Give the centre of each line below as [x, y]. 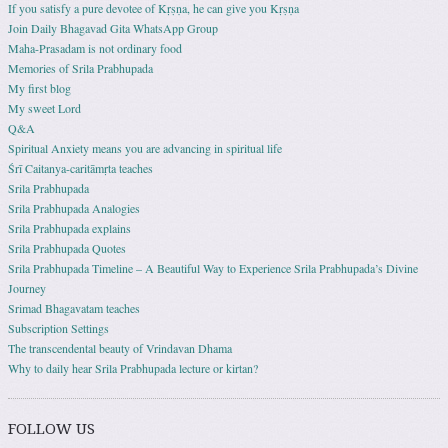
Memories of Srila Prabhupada [80, 68]
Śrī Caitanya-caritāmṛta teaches [80, 168]
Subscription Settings [58, 328]
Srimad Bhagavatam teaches [74, 308]
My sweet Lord [44, 108]
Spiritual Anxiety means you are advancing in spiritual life [145, 148]
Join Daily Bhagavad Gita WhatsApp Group [113, 28]
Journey [27, 288]
